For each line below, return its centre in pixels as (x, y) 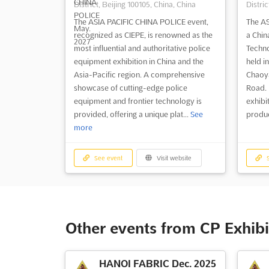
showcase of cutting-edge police (130, 87)
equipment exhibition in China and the (138, 61)
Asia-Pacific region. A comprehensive (139, 74)
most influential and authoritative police (142, 48)
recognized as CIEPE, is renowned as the (143, 35)
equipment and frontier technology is (138, 101)
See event (108, 158)
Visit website (174, 158)
